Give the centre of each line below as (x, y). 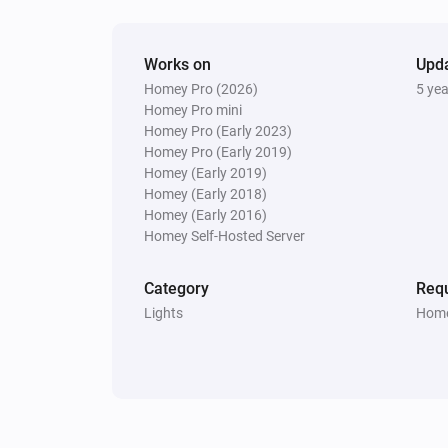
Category (176, 288)
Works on (177, 64)
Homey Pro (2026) (201, 88)
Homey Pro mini (193, 109)
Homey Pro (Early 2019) (218, 151)
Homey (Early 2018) (205, 193)
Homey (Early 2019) (205, 172)
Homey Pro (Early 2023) (218, 130)
